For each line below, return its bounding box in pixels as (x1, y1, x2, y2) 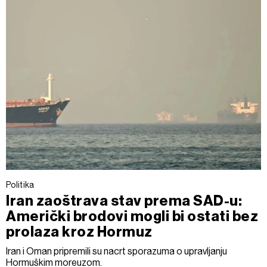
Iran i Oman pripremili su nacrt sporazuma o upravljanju (6, 245, 227, 257)
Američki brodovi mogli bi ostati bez (6, 207, 259, 225)
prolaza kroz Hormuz (6, 223, 153, 240)
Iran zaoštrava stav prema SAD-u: (6, 192, 243, 209)
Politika (6, 179, 35, 190)
